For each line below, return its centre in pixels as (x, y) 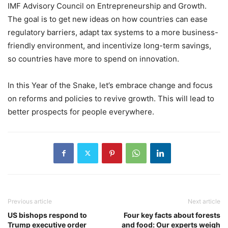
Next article (204, 201)
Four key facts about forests (172, 215)
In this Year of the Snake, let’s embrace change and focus (110, 85)
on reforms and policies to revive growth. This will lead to (111, 98)
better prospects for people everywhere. (81, 111)
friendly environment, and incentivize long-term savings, (109, 45)
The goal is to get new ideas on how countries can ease (108, 19)
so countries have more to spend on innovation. (93, 59)
